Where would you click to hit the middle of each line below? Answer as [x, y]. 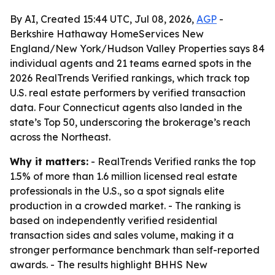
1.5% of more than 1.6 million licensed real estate [124, 176]
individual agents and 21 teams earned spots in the [131, 63]
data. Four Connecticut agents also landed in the [126, 107]
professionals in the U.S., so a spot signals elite [117, 191]
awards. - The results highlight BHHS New [109, 265]
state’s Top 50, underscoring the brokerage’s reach [130, 122]
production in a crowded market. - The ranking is [125, 206]
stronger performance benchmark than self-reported [135, 250]
